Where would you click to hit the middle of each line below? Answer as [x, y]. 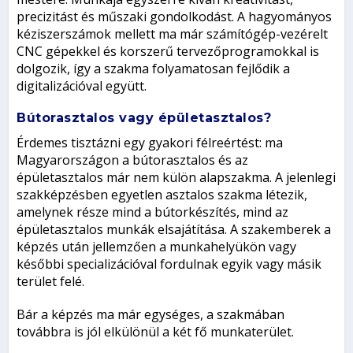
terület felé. [51, 282]
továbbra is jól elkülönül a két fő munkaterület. [156, 332]
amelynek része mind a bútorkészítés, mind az [153, 212]
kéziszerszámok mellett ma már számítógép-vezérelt [173, 34]
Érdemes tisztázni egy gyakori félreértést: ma [150, 143]
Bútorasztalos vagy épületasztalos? [144, 118]
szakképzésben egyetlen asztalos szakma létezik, [162, 195]
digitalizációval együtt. [82, 86]
